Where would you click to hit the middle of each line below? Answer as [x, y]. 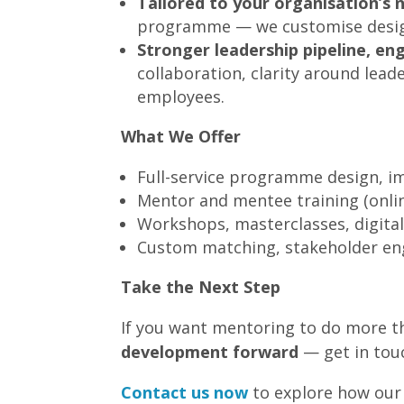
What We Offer [181, 137]
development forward [210, 352]
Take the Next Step [201, 287]
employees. [181, 97]
